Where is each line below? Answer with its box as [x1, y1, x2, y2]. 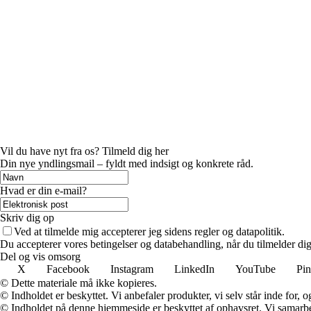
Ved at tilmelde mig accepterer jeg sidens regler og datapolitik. [14, 225, 285, 237]
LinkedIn [174, 262, 215, 275]
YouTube [235, 262, 276, 275]
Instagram [110, 262, 153, 275]
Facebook [47, 262, 90, 275]
